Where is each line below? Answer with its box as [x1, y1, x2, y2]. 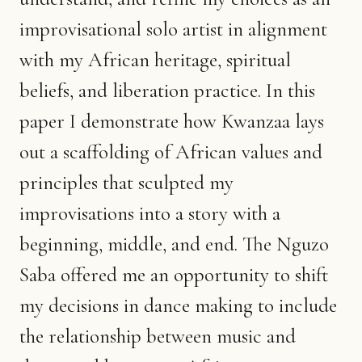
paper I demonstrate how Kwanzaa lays [19, 108, 324, 133]
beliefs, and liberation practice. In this [19, 78, 315, 103]
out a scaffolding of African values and [19, 139, 322, 164]
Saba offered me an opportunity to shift [19, 262, 329, 287]
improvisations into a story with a [19, 200, 280, 225]
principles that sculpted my [19, 170, 234, 195]
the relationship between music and [19, 323, 296, 348]
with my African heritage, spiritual [19, 47, 291, 72]
